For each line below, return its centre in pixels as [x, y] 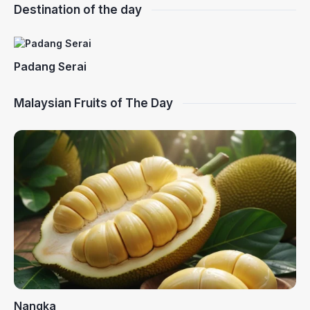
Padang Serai [50, 67]
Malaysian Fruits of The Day [93, 103]
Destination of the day [78, 10]
